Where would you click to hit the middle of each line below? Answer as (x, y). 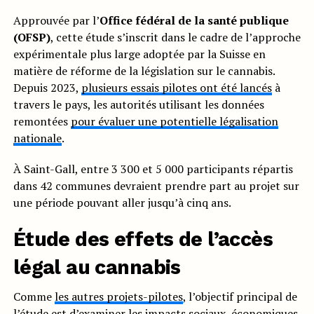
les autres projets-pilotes (118, 297)
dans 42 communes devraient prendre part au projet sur (156, 186)
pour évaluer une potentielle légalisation (174, 122)
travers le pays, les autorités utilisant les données (138, 105)
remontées (42, 122)
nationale (37, 138)
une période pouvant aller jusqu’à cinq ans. (122, 203)
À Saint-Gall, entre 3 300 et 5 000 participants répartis (153, 169)
